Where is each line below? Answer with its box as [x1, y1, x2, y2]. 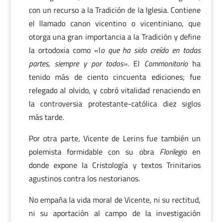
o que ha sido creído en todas [100, 44, 201, 56]
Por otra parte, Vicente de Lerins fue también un [28, 132, 201, 144]
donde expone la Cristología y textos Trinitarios [28, 159, 201, 171]
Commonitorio [144, 57, 188, 69]
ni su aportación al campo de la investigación [28, 207, 201, 219]
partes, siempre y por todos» [28, 57, 128, 69]
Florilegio [160, 146, 193, 158]
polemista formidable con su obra [28, 146, 160, 158]
